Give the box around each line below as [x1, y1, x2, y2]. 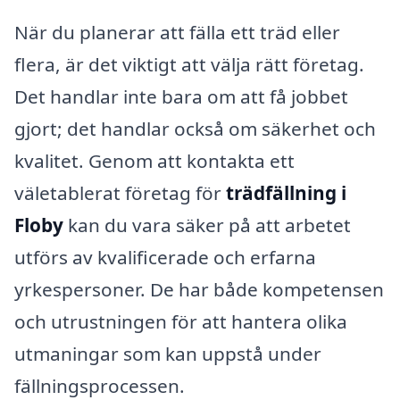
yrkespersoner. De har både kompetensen [14, 277, 384, 303]
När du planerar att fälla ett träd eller [14, 20, 340, 46]
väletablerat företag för [14, 180, 226, 206]
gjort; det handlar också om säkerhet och [14, 116, 376, 142]
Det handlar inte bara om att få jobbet [14, 84, 348, 110]
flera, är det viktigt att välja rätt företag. [14, 52, 364, 78]
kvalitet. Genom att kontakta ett [14, 148, 295, 174]
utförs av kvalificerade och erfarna [14, 245, 316, 271]
